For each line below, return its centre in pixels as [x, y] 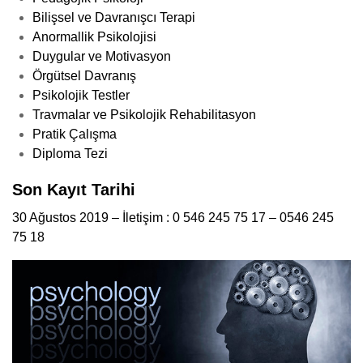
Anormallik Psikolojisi [94, 37]
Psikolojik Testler [81, 96]
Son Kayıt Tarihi [74, 190]
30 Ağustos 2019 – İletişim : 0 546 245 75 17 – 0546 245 [173, 218]
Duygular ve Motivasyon [102, 57]
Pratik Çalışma [75, 135]
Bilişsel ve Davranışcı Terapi [114, 18]
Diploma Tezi [70, 154]
